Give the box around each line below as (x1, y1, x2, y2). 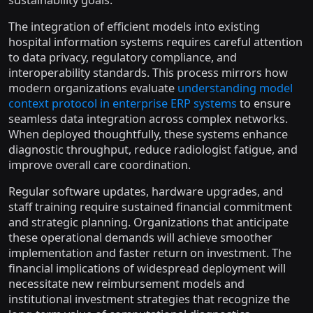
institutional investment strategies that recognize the (8, 291, 290, 307)
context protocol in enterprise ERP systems (8, 96, 237, 111)
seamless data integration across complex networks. (8, 111, 288, 126)
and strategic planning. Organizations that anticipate (8, 214, 289, 230)
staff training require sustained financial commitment (8, 199, 292, 214)
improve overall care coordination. (8, 157, 191, 173)
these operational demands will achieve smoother (8, 230, 272, 245)
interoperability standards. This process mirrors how (8, 65, 288, 80)
